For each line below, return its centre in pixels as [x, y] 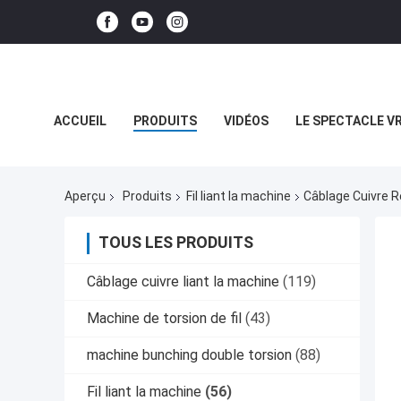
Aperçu [85, 196]
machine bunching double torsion [189, 355]
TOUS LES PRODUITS [176, 243]
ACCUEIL [80, 121]
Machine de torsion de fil [164, 319]
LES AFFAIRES [94, 161]
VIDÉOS [246, 121]
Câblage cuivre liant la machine [183, 282]
